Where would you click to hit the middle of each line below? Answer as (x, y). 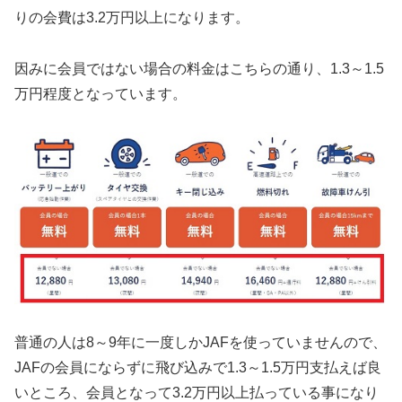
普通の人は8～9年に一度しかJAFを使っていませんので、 (201, 342)
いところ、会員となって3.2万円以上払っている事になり (197, 392)
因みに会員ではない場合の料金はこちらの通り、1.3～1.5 (199, 68)
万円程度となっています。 (100, 93)
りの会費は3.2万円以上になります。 (132, 17)
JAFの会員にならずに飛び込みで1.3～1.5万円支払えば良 (198, 367)
